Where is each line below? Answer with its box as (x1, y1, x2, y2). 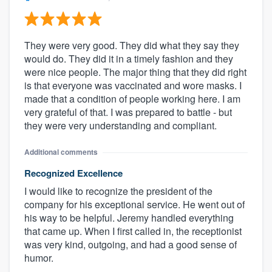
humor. (24, 251, 53, 265)
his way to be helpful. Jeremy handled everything (24, 211, 234, 225)
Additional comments (24, 146, 98, 158)
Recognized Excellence (24, 166, 123, 180)
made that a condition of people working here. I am (24, 92, 240, 106)
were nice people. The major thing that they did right (24, 65, 246, 80)
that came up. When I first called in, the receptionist (24, 224, 242, 239)
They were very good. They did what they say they (24, 38, 239, 53)
